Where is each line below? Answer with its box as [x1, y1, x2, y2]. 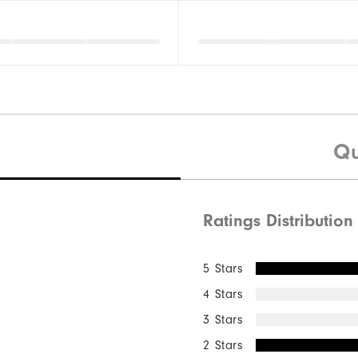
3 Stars [203, 312, 244, 328]
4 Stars [203, 287, 244, 302]
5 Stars [203, 261, 244, 276]
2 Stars [203, 338, 244, 353]
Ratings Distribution [203, 210, 354, 232]
